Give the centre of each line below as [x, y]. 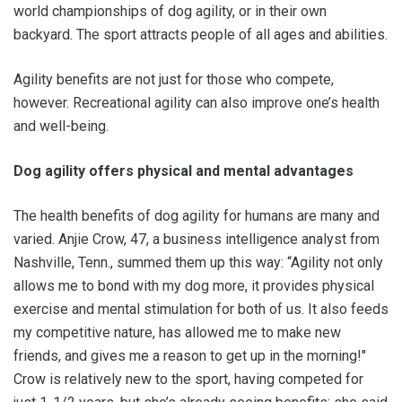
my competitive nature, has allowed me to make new [177, 332]
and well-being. [63, 126]
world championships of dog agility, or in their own [170, 11]
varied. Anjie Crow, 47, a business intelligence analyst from [197, 239]
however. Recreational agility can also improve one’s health [197, 103]
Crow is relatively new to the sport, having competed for [188, 379]
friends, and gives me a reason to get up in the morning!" [190, 356]
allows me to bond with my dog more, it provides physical [194, 286]
